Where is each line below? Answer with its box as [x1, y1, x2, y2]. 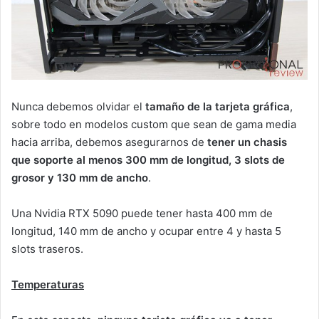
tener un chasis [204, 135, 287, 150]
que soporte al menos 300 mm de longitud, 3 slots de [11, 153, 285, 167]
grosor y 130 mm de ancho [11, 171, 148, 185]
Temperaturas [11, 278, 84, 292]
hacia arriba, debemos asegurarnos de [11, 135, 204, 150]
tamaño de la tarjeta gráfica [145, 100, 290, 114]
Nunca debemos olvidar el [11, 100, 145, 114]
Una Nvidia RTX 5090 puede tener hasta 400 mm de [11, 206, 273, 221]
